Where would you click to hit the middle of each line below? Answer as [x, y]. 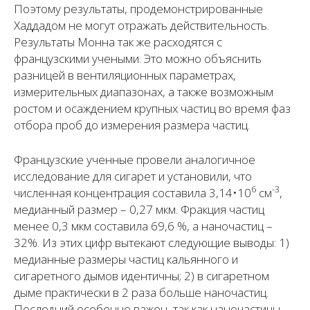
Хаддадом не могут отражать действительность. [143, 25]
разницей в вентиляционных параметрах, [125, 75]
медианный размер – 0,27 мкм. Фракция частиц [139, 209]
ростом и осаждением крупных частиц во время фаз [152, 108]
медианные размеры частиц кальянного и [126, 259]
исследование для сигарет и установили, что [133, 176]
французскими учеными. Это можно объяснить [138, 58]
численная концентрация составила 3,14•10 [133, 192]
